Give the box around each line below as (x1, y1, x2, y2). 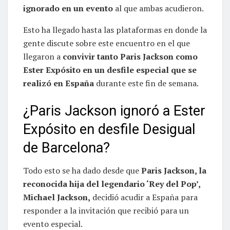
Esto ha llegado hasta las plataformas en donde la (23, 24, 207, 35)
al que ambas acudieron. (115, 2, 204, 14)
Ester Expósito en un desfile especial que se (23, 64, 197, 75)
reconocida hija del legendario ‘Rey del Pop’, (23, 178, 200, 190)
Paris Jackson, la (141, 165, 206, 177)
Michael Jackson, (23, 191, 90, 203)
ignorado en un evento (23, 2, 115, 14)
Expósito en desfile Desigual (23, 121, 196, 138)
